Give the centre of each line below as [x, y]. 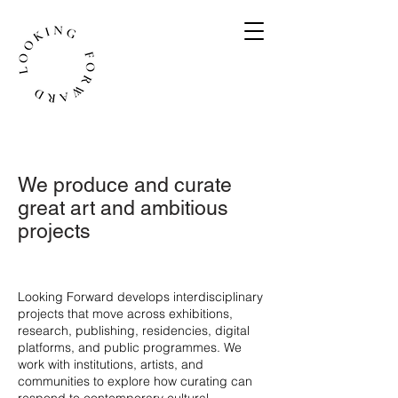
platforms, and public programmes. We [130, 347]
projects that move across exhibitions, [125, 314]
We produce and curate [125, 185]
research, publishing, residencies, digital [134, 330]
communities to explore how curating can [135, 381]
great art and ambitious [123, 208]
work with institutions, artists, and [111, 364]
